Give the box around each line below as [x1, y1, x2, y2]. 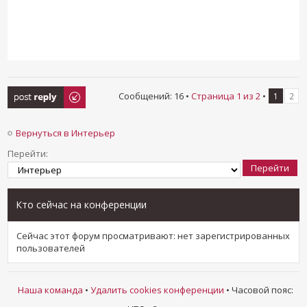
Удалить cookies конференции [90, 283, 224, 296]
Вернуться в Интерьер [16, 126, 116, 139]
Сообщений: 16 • [118, 89, 191, 102]
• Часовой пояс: [223, 283, 293, 296]
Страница [191, 89, 236, 102]
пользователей [16, 241, 86, 254]
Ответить [8, 86, 51, 99]
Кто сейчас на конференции [16, 197, 147, 211]
